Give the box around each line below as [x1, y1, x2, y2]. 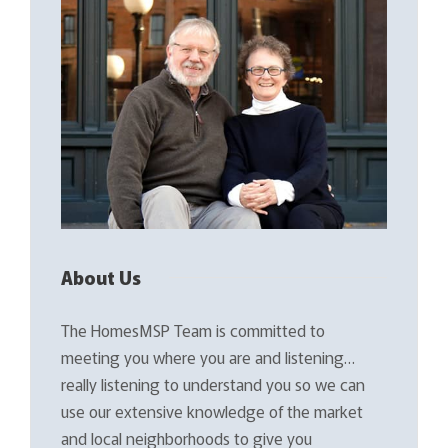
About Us [61, 263, 141, 290]
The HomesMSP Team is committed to [61, 317, 325, 342]
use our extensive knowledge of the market [61, 398, 363, 423]
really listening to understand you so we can [61, 371, 365, 396]
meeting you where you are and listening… [61, 344, 355, 369]
